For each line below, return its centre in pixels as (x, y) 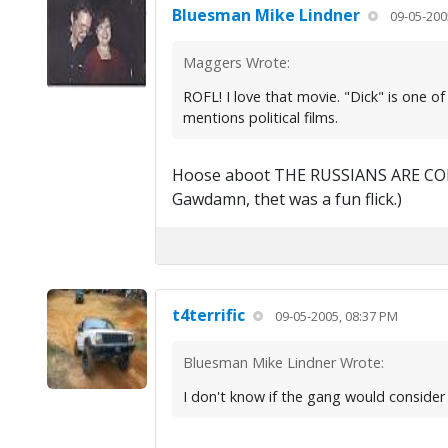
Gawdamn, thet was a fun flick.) (286, 199)
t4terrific (208, 315)
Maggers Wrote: (236, 63)
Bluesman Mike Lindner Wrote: (283, 363)
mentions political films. (260, 118)
